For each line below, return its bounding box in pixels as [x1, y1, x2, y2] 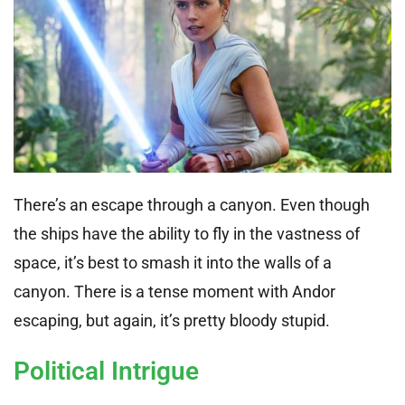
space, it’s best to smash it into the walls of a [14, 252, 332, 272]
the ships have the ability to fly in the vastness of [14, 223, 360, 243]
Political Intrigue [14, 355, 199, 386]
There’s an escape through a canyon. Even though [14, 194, 370, 214]
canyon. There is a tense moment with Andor [14, 281, 335, 301]
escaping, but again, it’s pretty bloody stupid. [14, 310, 330, 330]
